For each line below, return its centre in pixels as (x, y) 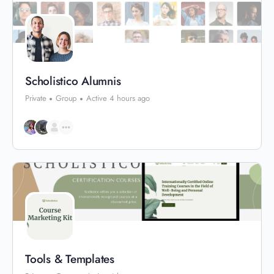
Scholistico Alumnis (73, 81)
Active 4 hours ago (118, 98)
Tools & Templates (70, 259)
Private (36, 98)
